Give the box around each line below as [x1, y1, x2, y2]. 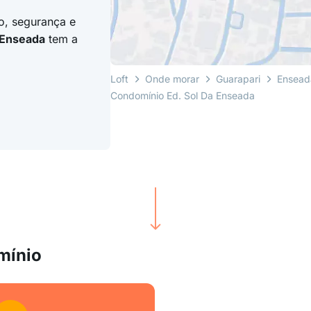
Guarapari [216, 73, 261, 85]
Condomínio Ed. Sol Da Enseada [110, 90, 255, 102]
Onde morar [145, 73, 200, 85]
